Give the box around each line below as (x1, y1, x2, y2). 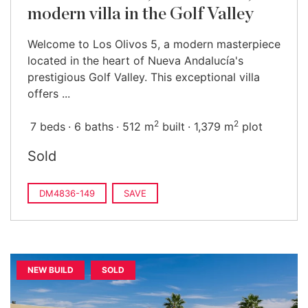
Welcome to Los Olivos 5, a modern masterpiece (27, 37, 280, 51)
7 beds (30, 120, 65, 133)
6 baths (74, 120, 113, 133)
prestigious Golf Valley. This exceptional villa (27, 70, 260, 84)
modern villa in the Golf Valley (27, 5, 254, 23)
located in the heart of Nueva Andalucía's (27, 54, 243, 67)
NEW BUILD (27, 265, 74, 275)
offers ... (27, 87, 70, 100)
